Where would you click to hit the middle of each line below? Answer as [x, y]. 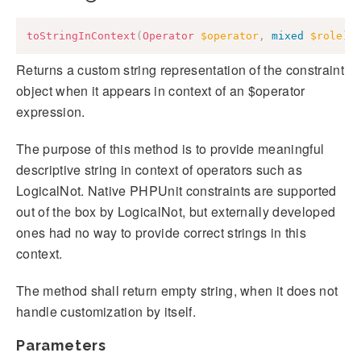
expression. [51, 111]
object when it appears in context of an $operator [161, 90]
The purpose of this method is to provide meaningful [170, 148]
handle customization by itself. [106, 311]
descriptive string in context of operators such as [160, 169]
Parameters [61, 345]
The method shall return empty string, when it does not [177, 290]
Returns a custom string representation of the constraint [180, 69]
